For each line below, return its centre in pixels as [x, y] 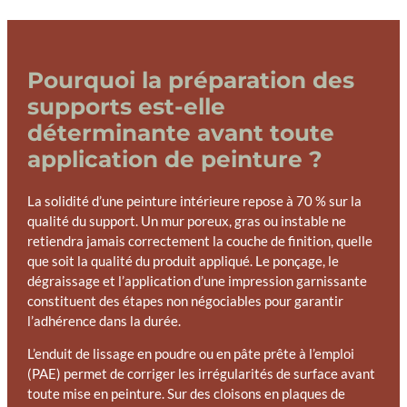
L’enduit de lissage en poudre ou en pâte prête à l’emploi [190, 354]
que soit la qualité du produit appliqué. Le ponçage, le [183, 261]
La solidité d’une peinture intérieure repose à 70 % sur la [194, 201]
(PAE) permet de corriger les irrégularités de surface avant [201, 374]
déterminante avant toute [180, 133]
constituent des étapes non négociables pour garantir [185, 301]
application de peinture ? [174, 159]
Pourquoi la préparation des [190, 80]
